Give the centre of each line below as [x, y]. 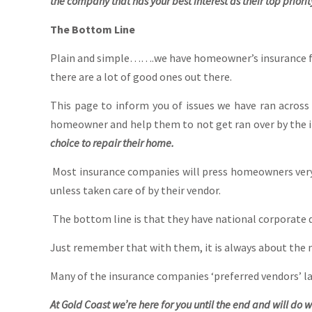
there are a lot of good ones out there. [141, 77]
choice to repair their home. [112, 143]
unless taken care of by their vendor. [135, 190]
